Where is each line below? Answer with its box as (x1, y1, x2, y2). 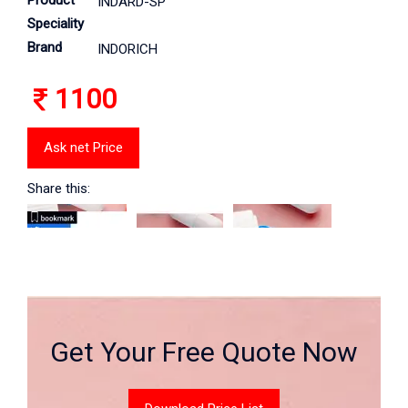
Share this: (27, 180, 90, 197)
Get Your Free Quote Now (50, 336, 358, 368)
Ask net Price (44, 139, 123, 156)
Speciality (27, 15, 84, 32)
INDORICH (97, 41, 158, 57)
